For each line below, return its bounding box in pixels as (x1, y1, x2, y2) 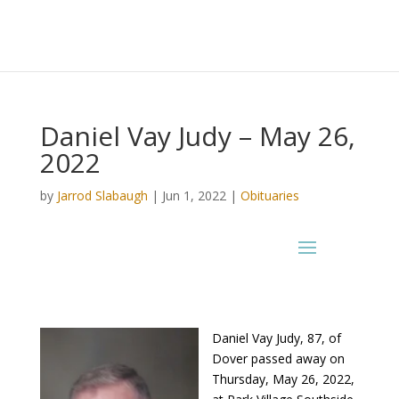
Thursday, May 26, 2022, (211, 370, 354, 387)
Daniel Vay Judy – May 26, (39, 118, 355, 154)
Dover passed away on (211, 350, 345, 367)
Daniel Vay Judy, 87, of (211, 330, 341, 346)
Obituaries (240, 187, 299, 204)
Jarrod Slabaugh (56, 187, 148, 204)
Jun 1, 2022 (161, 187, 226, 204)
